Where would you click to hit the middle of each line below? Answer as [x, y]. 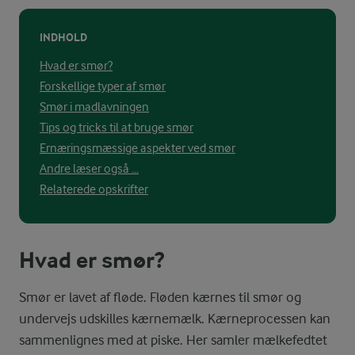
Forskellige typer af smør [103, 86]
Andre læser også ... [89, 169]
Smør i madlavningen [94, 107]
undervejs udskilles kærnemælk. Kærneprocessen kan [175, 319]
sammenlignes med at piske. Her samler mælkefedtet [173, 340]
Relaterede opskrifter [94, 189]
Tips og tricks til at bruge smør [116, 128]
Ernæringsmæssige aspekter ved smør [137, 148]
